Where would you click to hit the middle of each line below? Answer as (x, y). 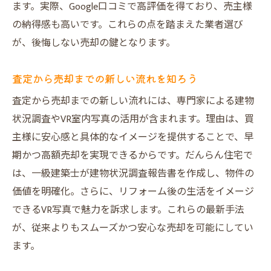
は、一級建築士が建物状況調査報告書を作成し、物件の (133, 174)
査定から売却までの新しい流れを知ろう (105, 78)
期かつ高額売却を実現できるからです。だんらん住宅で (132, 156)
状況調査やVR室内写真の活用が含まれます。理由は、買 (133, 119)
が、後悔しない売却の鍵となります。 (94, 43)
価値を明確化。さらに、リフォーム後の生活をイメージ (133, 192)
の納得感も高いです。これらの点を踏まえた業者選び (128, 25)
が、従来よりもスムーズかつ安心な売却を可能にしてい (133, 228)
